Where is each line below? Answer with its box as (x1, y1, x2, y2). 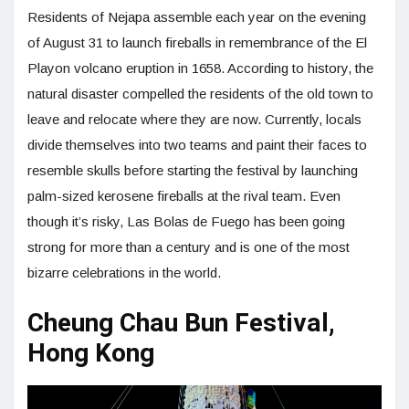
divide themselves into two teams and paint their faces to (27, 136, 367, 152)
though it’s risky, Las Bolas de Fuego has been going (27, 213, 345, 229)
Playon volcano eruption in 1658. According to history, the (27, 59, 373, 76)
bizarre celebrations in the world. (27, 264, 225, 280)
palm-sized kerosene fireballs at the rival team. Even (27, 187, 341, 204)
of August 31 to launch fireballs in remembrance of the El (27, 34, 367, 50)
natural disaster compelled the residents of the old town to (27, 85, 373, 101)
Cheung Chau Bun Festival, (27, 304, 335, 342)
